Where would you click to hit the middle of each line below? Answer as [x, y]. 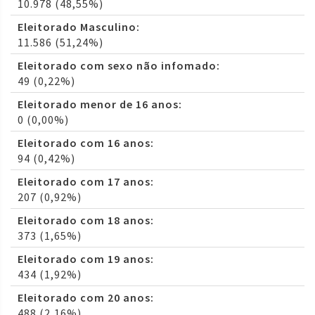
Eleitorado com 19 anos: [86, 259]
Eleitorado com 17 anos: [86, 182]
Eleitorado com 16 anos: [86, 143]
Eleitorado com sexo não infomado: [119, 66]
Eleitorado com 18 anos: [86, 220]
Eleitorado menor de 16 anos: [100, 104]
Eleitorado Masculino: [79, 27]
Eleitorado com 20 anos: [86, 298]
